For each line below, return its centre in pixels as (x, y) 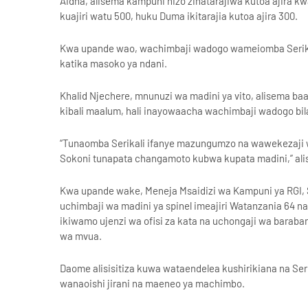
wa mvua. (81, 236)
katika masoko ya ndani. (113, 63)
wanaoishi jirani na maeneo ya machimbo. (152, 283)
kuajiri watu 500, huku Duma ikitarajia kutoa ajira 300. (179, 16)
